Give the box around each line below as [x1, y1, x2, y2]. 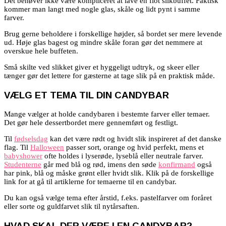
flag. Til [4, 143, 30, 152]
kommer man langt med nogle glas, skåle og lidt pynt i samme [4, 5, 200, 14]
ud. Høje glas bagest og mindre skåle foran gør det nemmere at [4, 38, 202, 47]
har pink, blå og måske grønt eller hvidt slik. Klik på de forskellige [4, 169, 214, 178]
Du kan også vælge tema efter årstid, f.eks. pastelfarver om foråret [4, 194, 212, 202]
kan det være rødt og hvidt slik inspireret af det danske [48, 135, 221, 143]
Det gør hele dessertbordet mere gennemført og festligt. [4, 119, 178, 127]
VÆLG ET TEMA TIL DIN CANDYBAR [4, 89, 169, 100]
